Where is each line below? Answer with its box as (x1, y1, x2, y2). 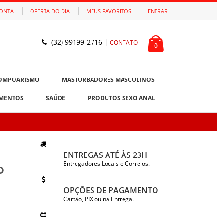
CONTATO (110, 38, 138, 46)
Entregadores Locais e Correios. (63, 159, 150, 168)
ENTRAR (148, 7, 168, 15)
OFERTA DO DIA (30, 7, 70, 15)
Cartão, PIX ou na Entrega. (63, 195, 134, 203)
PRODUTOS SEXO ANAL (88, 94, 155, 102)
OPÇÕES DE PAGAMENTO (63, 185, 158, 196)
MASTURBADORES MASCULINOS (62, 76, 155, 84)
